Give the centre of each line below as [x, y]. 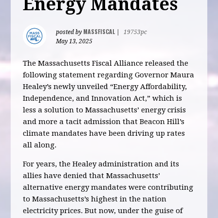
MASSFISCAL [99, 31]
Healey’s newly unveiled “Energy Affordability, [105, 87]
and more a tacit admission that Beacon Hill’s [104, 122]
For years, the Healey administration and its [101, 164]
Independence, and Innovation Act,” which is [103, 98]
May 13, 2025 [74, 41]
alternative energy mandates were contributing [108, 187]
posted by [70, 32]
